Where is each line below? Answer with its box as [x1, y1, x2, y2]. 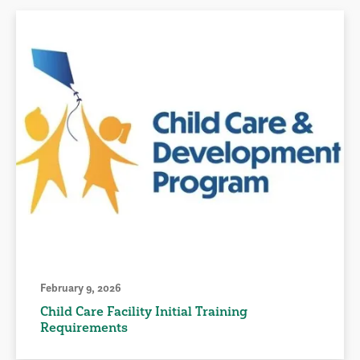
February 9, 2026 [40, 280, 121, 295]
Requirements [40, 318, 128, 335]
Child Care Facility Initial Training [40, 302, 247, 319]
